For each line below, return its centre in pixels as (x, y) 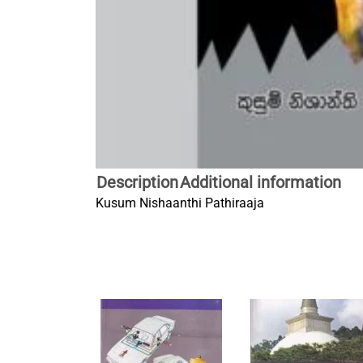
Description (137, 182)
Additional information (261, 182)
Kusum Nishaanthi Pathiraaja (180, 203)
